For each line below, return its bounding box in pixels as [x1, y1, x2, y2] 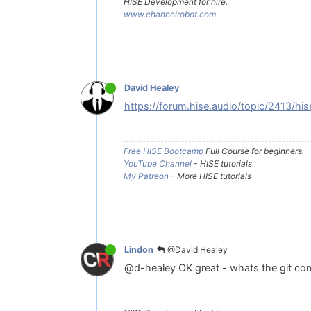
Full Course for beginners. [203, 145, 304, 156]
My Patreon [124, 170, 169, 181]
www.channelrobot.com [124, 8, 216, 19]
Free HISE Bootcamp [124, 145, 203, 156]
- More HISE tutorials [169, 170, 251, 181]
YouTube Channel [124, 158, 192, 169]
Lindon [124, 244, 153, 255]
